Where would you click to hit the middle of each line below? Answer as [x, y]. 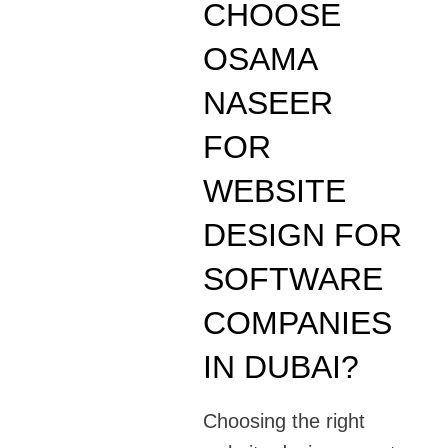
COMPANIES [298, 323]
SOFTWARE [293, 279]
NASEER [268, 103]
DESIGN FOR [303, 235]
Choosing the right [284, 421]
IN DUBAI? [281, 367]
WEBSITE [275, 191]
